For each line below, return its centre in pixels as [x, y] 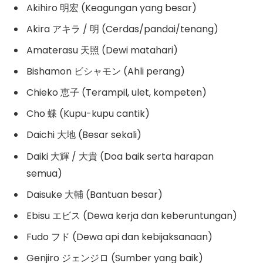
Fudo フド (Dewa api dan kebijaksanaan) [119, 237]
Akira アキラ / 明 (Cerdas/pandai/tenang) [122, 29]
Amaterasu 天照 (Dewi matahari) [102, 50]
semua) [44, 173]
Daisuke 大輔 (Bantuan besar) [95, 194]
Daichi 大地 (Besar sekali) [84, 135]
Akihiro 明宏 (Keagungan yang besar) [112, 8]
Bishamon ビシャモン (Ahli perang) [106, 72]
